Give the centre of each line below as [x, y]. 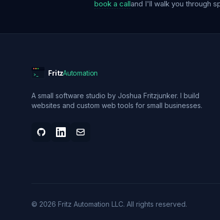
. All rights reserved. [155, 204]
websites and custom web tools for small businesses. [117, 105]
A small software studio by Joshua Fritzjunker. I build [115, 96]
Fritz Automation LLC [91, 204]
